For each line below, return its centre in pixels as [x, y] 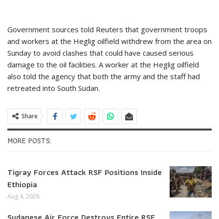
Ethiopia [22, 185]
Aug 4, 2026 [23, 197]
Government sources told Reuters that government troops [107, 29]
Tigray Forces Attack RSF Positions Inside [85, 172]
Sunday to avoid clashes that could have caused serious [100, 53]
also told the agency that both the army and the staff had [104, 76]
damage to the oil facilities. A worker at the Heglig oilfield [103, 64]
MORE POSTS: [29, 140]
